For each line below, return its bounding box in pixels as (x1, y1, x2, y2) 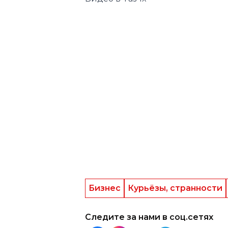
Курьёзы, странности (128, 183, 222, 193)
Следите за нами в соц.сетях (85, 212, 213, 222)
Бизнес (89, 183, 121, 193)
